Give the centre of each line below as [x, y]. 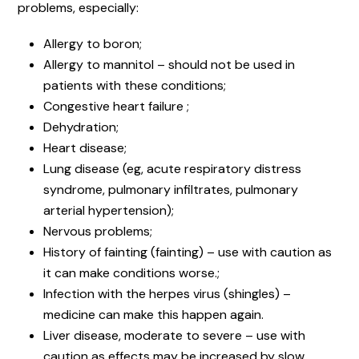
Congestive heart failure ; [116, 106]
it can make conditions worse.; [131, 272]
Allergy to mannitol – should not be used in [169, 64]
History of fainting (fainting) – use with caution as [188, 252]
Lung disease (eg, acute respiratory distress [172, 168]
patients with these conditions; [135, 85]
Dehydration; [81, 127]
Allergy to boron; [93, 43]
